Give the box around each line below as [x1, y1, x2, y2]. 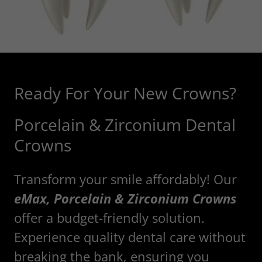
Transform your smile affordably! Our [14, 170, 237, 188]
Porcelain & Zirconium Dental [14, 113, 236, 136]
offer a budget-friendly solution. [14, 208, 205, 226]
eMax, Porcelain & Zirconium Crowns [14, 189, 236, 207]
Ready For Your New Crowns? [14, 81, 236, 104]
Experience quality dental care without [14, 227, 246, 246]
